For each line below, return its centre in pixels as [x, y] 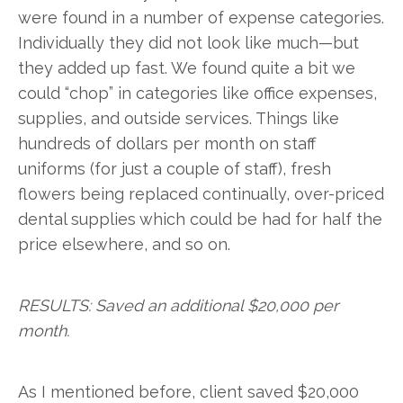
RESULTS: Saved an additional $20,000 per [178, 305]
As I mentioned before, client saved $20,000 [188, 391]
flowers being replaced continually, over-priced [201, 193]
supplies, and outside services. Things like [179, 118]
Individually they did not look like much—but [188, 42]
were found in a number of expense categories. [201, 17]
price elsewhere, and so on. [124, 244]
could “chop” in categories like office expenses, [197, 93]
